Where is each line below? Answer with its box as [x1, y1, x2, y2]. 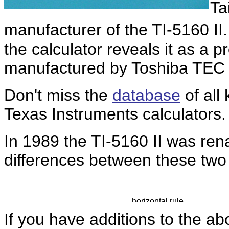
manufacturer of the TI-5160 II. [4, 20, 227, 39]
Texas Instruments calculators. [4, 105, 226, 123]
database [112, 86, 180, 104]
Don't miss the [4, 86, 112, 104]
